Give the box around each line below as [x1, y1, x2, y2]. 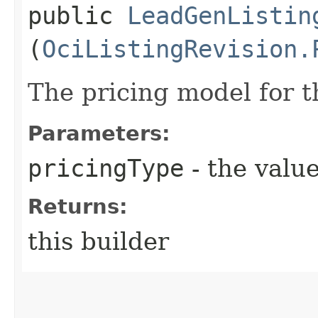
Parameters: [28, 121, 170, 146]
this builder [28, 226, 169, 256]
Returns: [28, 194, 128, 219]
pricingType [28, 153, 184, 182]
